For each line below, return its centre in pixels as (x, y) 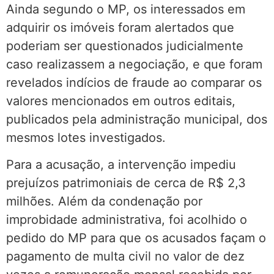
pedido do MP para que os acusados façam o (136, 238)
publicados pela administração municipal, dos (137, 119)
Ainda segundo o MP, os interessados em (126, 9)
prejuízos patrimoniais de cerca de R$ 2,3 (126, 183)
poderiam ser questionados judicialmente (125, 46)
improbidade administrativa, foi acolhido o (127, 220)
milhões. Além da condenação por (104, 202)
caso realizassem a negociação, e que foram (134, 64)
